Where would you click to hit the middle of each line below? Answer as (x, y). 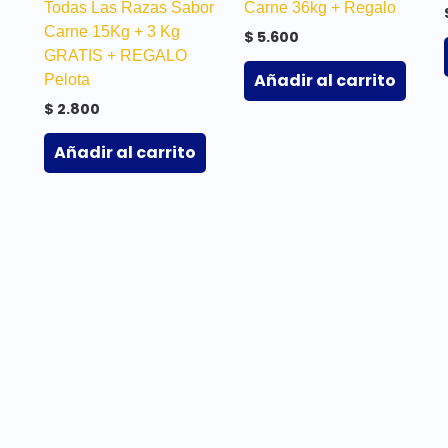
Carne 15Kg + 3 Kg (112, 32)
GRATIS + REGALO (115, 56)
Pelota (67, 80)
